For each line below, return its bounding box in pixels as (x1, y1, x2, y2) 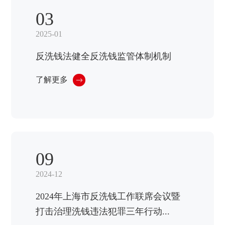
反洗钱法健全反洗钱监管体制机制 (36, 51, 172, 62)
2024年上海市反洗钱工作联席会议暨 (36, 191, 181, 201)
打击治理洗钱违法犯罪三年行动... (36, 206, 170, 216)
